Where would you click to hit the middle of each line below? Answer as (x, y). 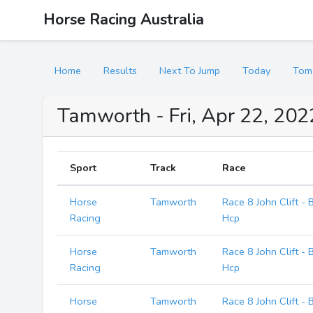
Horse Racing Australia (124, 20)
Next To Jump (190, 71)
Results (120, 71)
